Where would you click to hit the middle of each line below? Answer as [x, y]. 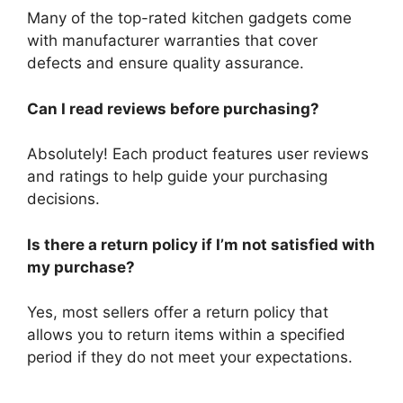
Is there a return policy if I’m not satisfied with [201, 244]
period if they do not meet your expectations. [190, 358]
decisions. [63, 199]
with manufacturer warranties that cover [172, 41]
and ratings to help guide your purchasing [177, 177]
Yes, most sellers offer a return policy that [178, 313]
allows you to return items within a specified [186, 335]
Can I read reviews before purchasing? [173, 108]
